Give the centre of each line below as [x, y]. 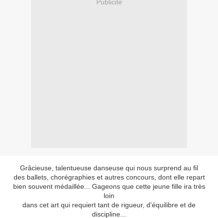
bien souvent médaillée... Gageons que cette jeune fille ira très [109, 187]
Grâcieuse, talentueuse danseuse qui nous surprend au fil [109, 168]
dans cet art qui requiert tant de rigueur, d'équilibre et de [109, 205]
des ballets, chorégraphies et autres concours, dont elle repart [109, 177]
